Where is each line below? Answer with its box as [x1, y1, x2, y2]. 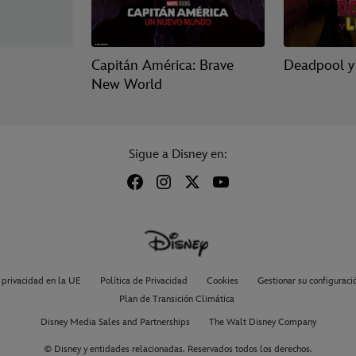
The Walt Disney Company [208, 316, 316, 329]
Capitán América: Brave [91, 57, 234, 75]
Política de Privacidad [99, 275, 188, 288]
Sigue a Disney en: [129, 147, 227, 163]
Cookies [206, 275, 238, 288]
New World [91, 76, 162, 94]
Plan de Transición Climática [118, 293, 234, 306]
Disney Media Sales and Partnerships [40, 316, 190, 329]
